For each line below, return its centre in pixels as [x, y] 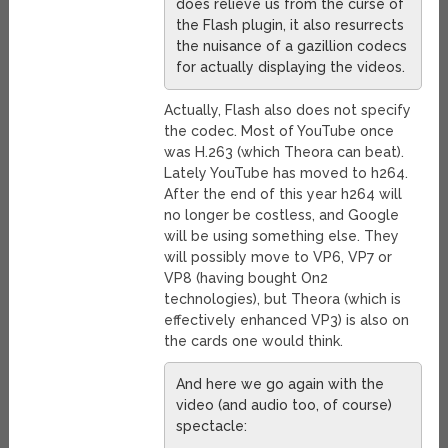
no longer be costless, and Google [281, 215]
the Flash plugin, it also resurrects [289, 25]
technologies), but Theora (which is [282, 299]
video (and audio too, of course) [283, 405]
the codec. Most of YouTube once [278, 131]
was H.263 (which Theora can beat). [283, 152]
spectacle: [211, 426]
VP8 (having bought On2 [245, 278]
